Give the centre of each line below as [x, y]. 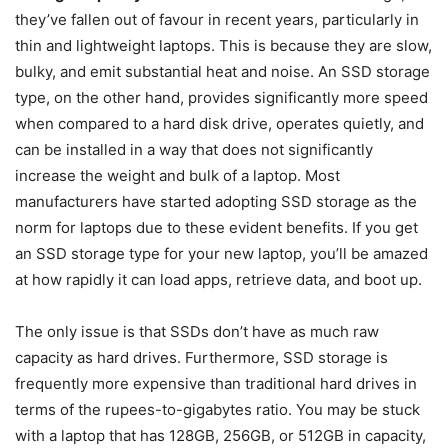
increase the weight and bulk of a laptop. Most [177, 176]
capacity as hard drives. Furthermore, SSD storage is [201, 358]
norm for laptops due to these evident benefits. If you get [216, 228]
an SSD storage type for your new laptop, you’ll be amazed [221, 254]
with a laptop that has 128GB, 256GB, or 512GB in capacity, [220, 436]
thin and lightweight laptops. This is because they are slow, [223, 46]
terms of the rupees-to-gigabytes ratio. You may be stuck [217, 410]
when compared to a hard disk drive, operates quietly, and [219, 124]
